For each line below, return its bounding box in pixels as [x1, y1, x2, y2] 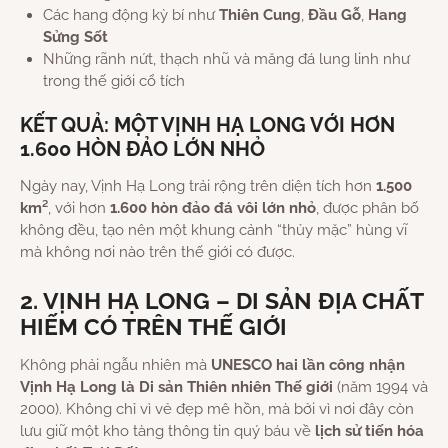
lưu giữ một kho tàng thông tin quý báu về [20, 422, 315, 441]
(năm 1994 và [333, 378, 428, 397]
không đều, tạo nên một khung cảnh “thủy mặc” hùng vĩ [20, 221, 407, 240]
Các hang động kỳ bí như [42, 6, 219, 25]
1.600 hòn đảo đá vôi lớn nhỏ [110, 199, 316, 218]
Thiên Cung [218, 6, 301, 25]
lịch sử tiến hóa [315, 422, 424, 441]
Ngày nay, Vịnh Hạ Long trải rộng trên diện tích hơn [20, 177, 376, 196]
